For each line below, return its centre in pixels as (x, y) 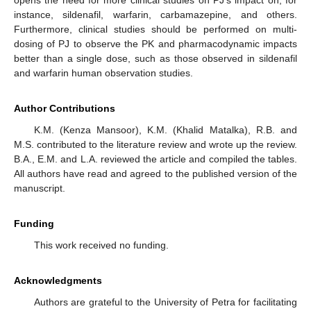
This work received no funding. (101, 245)
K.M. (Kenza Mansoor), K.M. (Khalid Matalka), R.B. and (165, 130)
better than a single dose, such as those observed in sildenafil (155, 59)
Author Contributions (65, 109)
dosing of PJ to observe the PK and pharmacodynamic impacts (155, 44)
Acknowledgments (58, 281)
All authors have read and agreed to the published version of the (155, 174)
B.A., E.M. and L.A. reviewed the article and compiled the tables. (155, 159)
